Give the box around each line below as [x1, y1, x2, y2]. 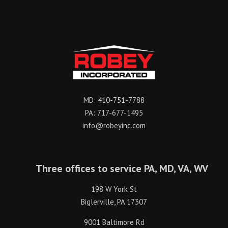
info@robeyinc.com [82, 120, 146, 130]
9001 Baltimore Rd [83, 217, 145, 227]
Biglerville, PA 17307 [81, 196, 147, 207]
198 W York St [91, 184, 137, 194]
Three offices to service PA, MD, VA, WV [35, 161, 208, 175]
